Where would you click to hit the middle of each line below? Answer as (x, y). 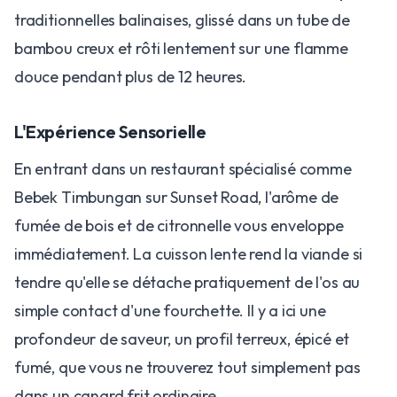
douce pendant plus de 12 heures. (131, 77)
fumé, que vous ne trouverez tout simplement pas (187, 367)
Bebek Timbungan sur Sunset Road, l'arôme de (177, 197)
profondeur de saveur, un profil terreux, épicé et (182, 339)
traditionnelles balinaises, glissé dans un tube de (183, 20)
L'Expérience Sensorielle (110, 132)
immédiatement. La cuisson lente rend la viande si (189, 254)
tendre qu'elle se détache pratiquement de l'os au (187, 282)
